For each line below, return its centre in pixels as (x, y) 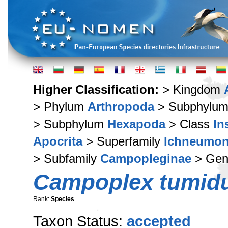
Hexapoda (136, 124)
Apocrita (58, 141)
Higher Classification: (98, 89)
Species (63, 199)
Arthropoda (121, 107)
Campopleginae (146, 159)
